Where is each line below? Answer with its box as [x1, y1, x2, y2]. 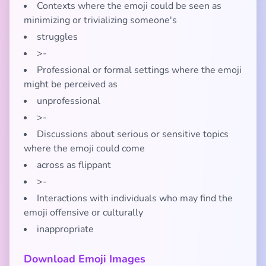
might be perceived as [24, 78, 118, 91]
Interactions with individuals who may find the [37, 192, 233, 205]
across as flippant [37, 159, 111, 172]
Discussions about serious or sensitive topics [37, 128, 229, 141]
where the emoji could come [24, 142, 145, 155]
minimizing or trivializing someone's [24, 14, 177, 27]
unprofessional [37, 94, 100, 107]
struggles [37, 30, 78, 43]
